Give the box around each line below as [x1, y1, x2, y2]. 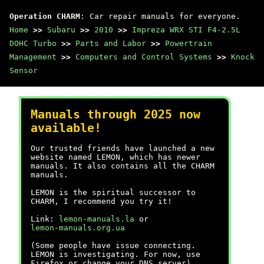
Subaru [47, 25, 75, 34]
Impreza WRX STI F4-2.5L [132, 25, 240, 34]
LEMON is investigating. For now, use [31, 250, 200, 259]
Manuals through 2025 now [31, 108, 200, 121]
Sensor [9, 66, 38, 75]
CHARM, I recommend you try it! [31, 197, 172, 206]
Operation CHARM [9, 12, 80, 21]
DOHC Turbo [9, 39, 57, 48]
